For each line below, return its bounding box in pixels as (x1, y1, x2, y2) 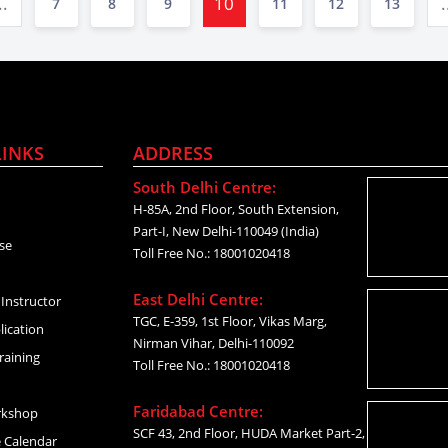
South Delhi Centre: (132, 177, 276, 197)
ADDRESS (132, 141, 213, 165)
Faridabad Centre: (132, 401, 263, 421)
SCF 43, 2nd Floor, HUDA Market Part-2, (132, 424, 365, 442)
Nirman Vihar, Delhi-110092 (132, 334, 294, 352)
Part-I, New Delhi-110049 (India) (132, 222, 319, 240)
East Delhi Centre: (132, 289, 263, 309)
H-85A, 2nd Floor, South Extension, (132, 200, 339, 218)
